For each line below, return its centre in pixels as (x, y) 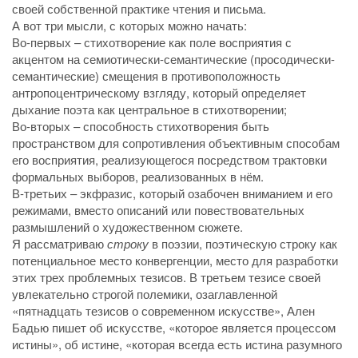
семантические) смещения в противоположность (146, 75)
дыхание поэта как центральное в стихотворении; (149, 109)
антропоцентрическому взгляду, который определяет (159, 92)
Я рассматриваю (60, 243)
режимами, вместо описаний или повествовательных (158, 209)
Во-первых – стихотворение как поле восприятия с (152, 42)
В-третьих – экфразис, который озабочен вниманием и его (172, 193)
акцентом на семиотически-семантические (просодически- (173, 58)
